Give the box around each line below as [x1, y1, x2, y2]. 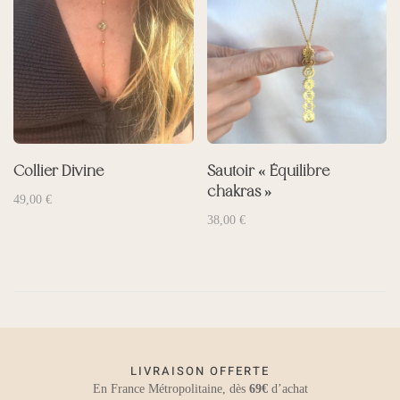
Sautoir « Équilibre [206, 163, 329, 179]
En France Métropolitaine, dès [92, 381, 249, 396]
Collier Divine [13, 163, 104, 179]
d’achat [267, 381, 308, 396]
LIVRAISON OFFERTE [130, 362, 270, 379]
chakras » [206, 184, 272, 200]
